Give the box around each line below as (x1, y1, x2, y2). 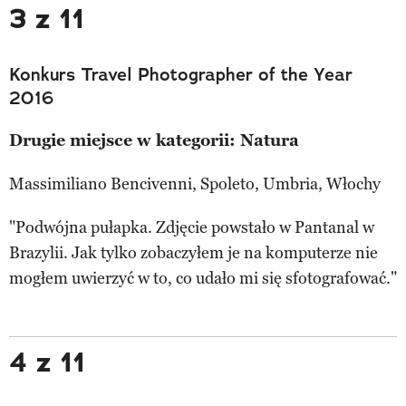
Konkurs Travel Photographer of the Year (9, 62, 353, 86)
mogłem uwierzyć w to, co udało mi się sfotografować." (9, 267, 397, 288)
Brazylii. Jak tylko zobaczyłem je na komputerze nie (9, 242, 378, 263)
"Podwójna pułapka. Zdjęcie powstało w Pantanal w (9, 217, 374, 237)
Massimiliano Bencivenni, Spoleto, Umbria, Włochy (9, 173, 381, 194)
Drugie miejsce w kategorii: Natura (9, 130, 299, 150)
